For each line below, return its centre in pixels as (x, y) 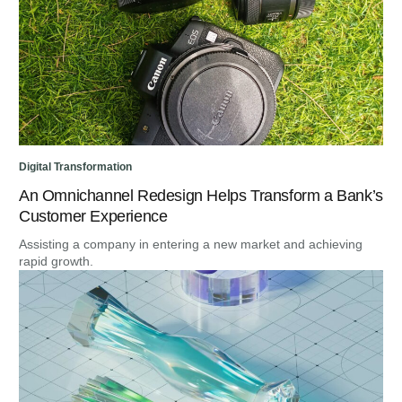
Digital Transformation (75, 167)
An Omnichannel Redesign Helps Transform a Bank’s (201, 196)
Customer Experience (93, 217)
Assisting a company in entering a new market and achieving (191, 245)
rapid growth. (56, 262)
